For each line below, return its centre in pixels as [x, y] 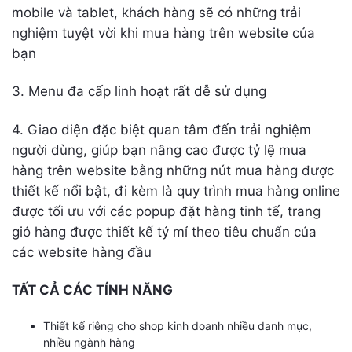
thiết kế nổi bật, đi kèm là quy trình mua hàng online [176, 191]
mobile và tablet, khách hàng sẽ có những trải [156, 13]
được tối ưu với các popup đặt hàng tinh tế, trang [166, 211]
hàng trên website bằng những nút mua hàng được [173, 170]
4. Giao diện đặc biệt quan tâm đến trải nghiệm [161, 129]
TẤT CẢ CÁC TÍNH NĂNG [92, 290]
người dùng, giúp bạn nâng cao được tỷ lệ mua [159, 150]
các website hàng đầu [82, 252]
